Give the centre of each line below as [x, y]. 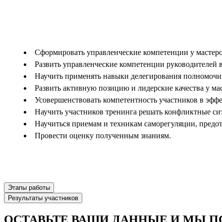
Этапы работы [29, 188]
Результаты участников [43, 198]
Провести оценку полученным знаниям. [103, 136]
